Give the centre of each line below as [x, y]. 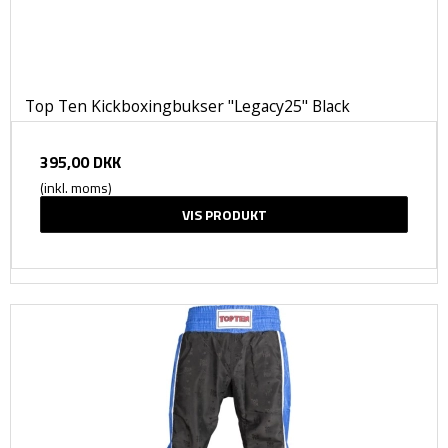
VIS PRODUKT [224, 215]
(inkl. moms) [76, 188]
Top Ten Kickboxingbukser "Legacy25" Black [187, 106]
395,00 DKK [80, 162]
